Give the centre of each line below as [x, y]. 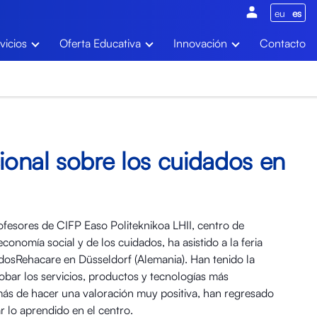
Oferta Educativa [100, 43]
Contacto [283, 43]
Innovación [200, 43]
